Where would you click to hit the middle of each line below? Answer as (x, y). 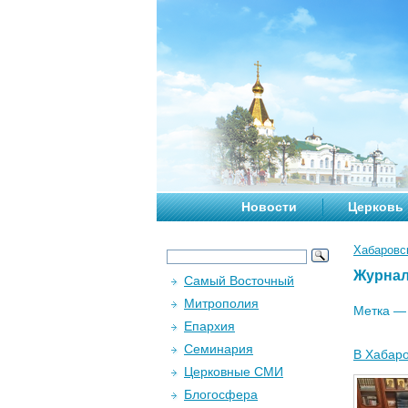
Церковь (376, 207)
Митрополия (221, 303)
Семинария (219, 349)
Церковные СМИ (234, 372)
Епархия (209, 326)
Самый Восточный (239, 280)
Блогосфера (221, 394)
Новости (269, 207)
